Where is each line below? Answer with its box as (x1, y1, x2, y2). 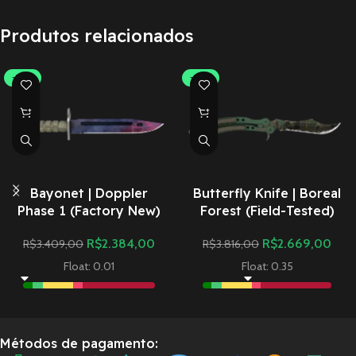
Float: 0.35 (241, 258, 293, 273)
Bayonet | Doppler (30, 184, 148, 201)
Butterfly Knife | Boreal (193, 184, 341, 201)
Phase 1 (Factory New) (17, 202, 161, 219)
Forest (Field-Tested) (199, 202, 335, 219)
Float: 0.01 (64, 258, 114, 273)
